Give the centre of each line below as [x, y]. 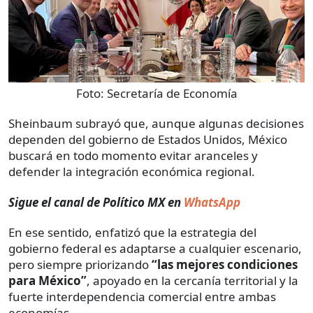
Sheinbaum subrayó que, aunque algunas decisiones [156, 123]
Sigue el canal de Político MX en [95, 202]
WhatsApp [211, 202]
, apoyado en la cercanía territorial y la [192, 280]
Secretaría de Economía [172, 93]
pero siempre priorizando [80, 264]
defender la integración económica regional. [132, 171]
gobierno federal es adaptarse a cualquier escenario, [155, 248]
